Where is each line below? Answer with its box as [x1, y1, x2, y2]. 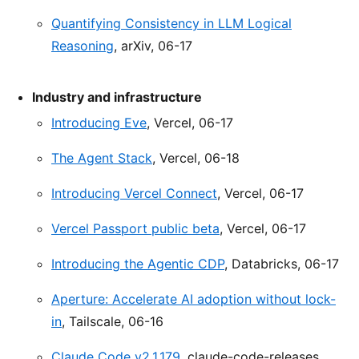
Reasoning [51, 38, 114, 54]
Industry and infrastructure [32, 89, 202, 106]
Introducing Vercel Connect [51, 185, 217, 202]
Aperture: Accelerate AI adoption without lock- [51, 291, 336, 308]
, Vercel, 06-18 [152, 150, 240, 167]
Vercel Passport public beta [51, 220, 220, 237]
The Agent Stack [51, 150, 152, 167]
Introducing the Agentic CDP [51, 256, 224, 272]
